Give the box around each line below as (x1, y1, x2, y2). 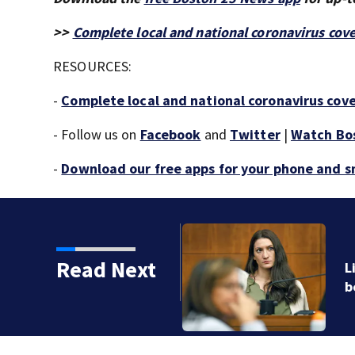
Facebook (139, 124, 201, 143)
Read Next (55, 254, 156, 284)
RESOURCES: (53, 56, 132, 75)
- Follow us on (53, 124, 140, 143)
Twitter (230, 124, 281, 143)
